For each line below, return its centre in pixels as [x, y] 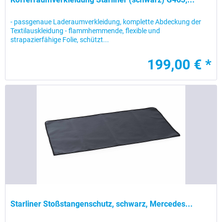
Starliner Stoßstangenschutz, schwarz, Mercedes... [102, 204]
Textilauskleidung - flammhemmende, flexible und [85, 31]
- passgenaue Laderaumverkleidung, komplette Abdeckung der [106, 22]
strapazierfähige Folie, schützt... [60, 40]
